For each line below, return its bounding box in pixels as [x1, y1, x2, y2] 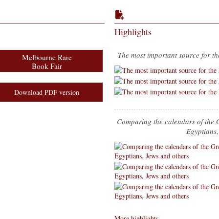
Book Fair [31, 61, 62, 71]
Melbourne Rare [22, 52, 72, 62]
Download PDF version [14, 88, 79, 97]
